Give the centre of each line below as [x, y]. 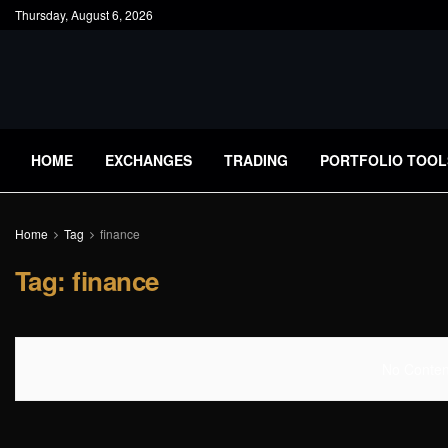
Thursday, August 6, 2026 [84, 14]
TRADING [256, 160]
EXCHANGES [148, 160]
